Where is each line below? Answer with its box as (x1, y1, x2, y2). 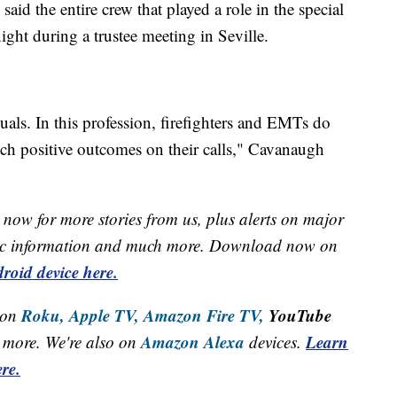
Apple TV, (69, 302, 139, 327)
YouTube (264, 302, 331, 327)
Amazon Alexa (141, 329, 245, 354)
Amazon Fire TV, (144, 302, 264, 327)
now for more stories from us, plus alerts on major (4, 206, 344, 230)
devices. (249, 330, 306, 353)
